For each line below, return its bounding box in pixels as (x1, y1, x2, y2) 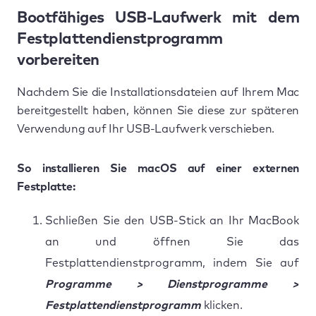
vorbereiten (17, 52, 99, 68)
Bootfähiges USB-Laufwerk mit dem (17, 10, 299, 26)
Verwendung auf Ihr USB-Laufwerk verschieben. (17, 123, 274, 135)
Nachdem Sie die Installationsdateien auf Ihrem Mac (17, 86, 299, 98)
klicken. (201, 299, 243, 311)
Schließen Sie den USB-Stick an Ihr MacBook (45, 214, 299, 226)
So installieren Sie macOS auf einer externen (17, 162, 299, 174)
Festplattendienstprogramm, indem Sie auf (45, 257, 299, 269)
